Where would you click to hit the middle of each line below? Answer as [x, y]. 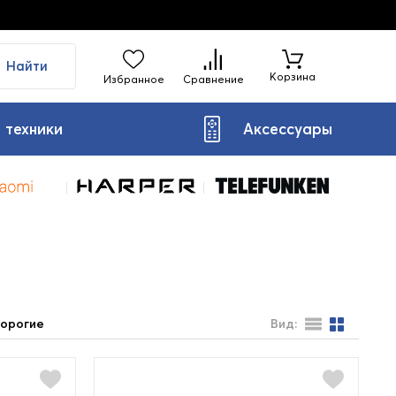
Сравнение [213, 79]
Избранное [133, 79]
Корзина [293, 76]
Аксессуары [287, 129]
